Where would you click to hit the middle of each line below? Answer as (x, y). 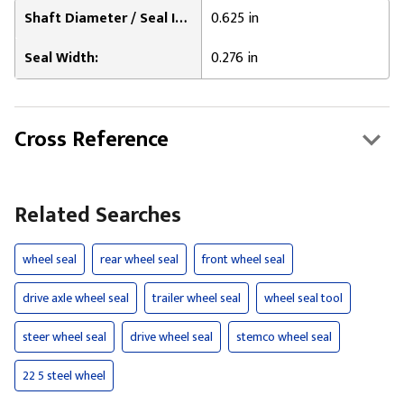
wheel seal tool (303, 298)
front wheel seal (243, 259)
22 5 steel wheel (64, 376)
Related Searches (98, 216)
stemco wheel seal (284, 337)
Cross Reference (92, 140)
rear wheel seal (139, 259)
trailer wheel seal (197, 298)
